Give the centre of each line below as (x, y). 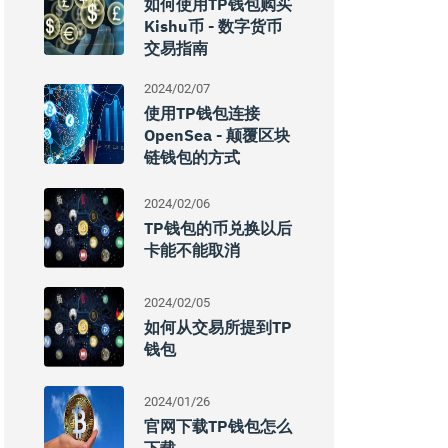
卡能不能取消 (192, 250)
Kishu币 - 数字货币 (213, 26)
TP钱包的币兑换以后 (218, 228)
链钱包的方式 (192, 157)
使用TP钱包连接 (202, 113)
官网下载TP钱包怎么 (218, 426)
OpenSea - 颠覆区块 (217, 135)
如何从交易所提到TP (218, 327)
